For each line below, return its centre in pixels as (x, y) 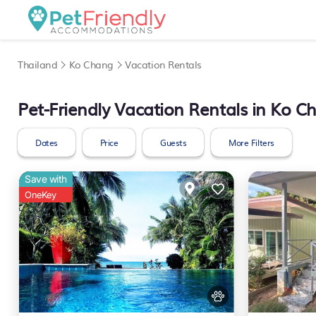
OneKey (41, 195)
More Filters (251, 142)
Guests (174, 142)
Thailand (38, 64)
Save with (46, 179)
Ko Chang (91, 64)
